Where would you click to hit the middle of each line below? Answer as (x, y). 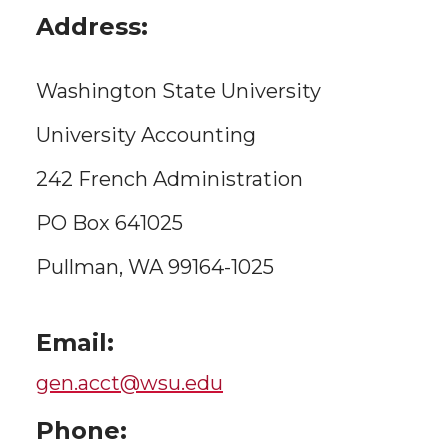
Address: (92, 26)
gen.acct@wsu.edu (129, 383)
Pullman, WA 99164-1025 (155, 267)
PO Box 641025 (109, 223)
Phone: (81, 430)
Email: (75, 342)
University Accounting (146, 135)
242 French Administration (169, 179)
